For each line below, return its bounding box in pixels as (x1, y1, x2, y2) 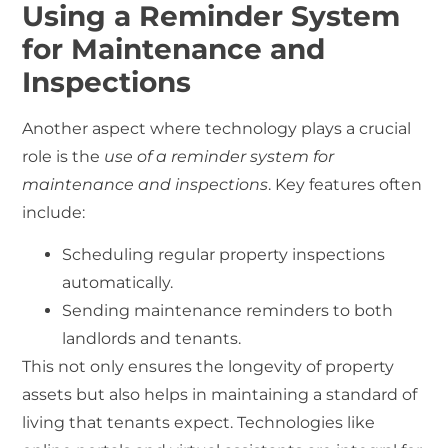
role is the (22, 146, 105, 166)
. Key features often (268, 174, 423, 194)
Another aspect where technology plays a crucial (22, 118, 412, 138)
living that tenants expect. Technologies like (22, 413, 376, 433)
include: (22, 202, 86, 222)
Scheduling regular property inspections (62, 245, 386, 265)
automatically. (62, 273, 174, 293)
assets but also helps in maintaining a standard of (22, 385, 418, 405)
